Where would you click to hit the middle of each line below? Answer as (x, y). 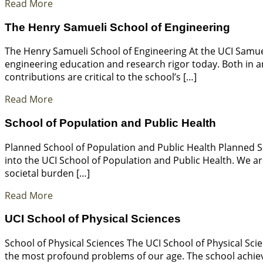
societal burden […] (47, 173)
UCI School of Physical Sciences (93, 219)
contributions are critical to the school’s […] (101, 77)
